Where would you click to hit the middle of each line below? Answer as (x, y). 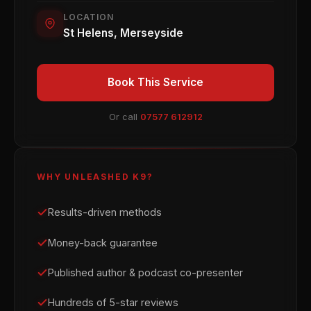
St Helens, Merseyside (123, 33)
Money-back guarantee (103, 242)
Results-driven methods (105, 212)
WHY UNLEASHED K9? (95, 176)
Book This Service (155, 83)
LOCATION (89, 17)
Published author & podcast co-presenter (145, 272)
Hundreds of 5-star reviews (113, 302)
